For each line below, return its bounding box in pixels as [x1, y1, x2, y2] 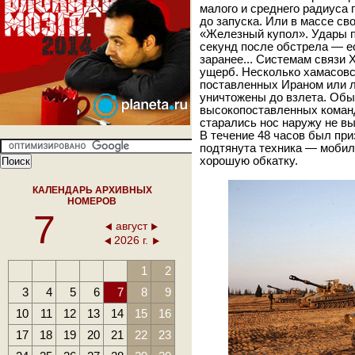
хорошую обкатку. [200, 155, 298, 167]
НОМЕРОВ [67, 196, 117, 207]
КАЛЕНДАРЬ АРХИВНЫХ [32, 185, 152, 196]
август [116, 219, 147, 232]
